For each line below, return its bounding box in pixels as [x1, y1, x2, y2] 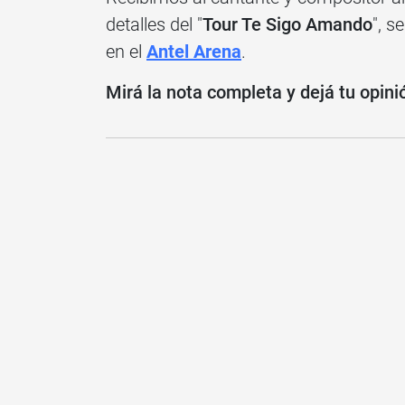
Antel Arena [146, 40, 241, 62]
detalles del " [106, 13, 202, 35]
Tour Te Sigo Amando [202, 13, 372, 35]
